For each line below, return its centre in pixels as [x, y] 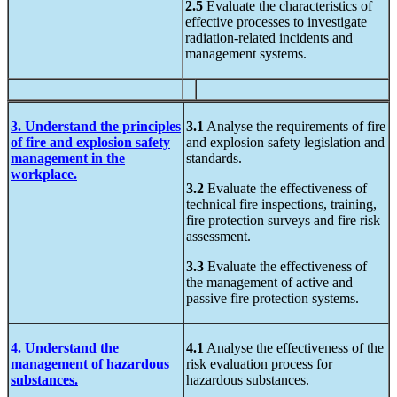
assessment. [218, 237]
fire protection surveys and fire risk [283, 221]
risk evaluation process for [259, 364]
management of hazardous [90, 364]
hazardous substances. [248, 380]
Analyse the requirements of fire [295, 127]
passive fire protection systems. [272, 299]
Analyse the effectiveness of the [294, 348]
